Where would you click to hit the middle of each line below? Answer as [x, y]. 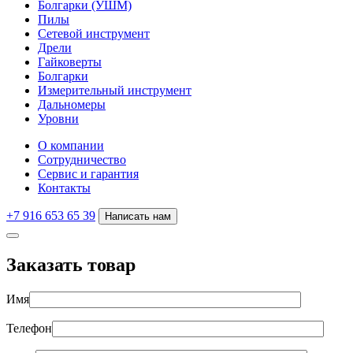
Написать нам [138, 216]
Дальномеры [72, 104]
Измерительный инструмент [115, 90]
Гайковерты [70, 61]
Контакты [64, 188]
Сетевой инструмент [94, 33]
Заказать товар [71, 264]
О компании [71, 145]
